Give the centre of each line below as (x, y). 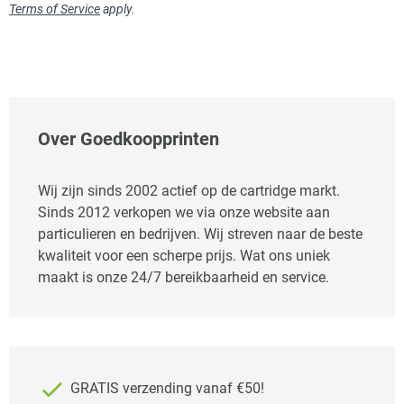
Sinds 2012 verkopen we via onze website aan (184, 212)
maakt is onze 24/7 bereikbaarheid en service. (184, 277)
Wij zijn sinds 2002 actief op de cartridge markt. (189, 191)
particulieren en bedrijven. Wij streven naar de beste (200, 234)
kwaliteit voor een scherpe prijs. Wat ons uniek (184, 256)
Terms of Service (55, 9)
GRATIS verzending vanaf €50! (165, 389)
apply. (118, 9)
